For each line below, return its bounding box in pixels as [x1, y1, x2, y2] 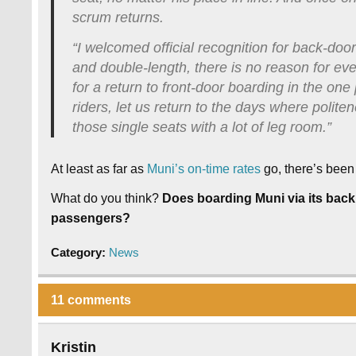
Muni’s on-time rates [147, 162, 261, 176]
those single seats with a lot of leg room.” [72, 119, 331, 136]
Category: [51, 246, 110, 260]
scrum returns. [72, 9, 164, 25]
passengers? [51, 211, 131, 226]
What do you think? [51, 192, 163, 206]
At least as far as [51, 162, 148, 176]
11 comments [51, 292, 132, 307]
